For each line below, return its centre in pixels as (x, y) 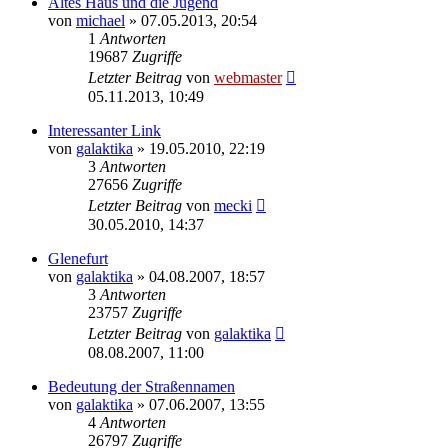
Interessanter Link (104, 130)
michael (100, 20)
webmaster (248, 77)
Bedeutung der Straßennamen (141, 386)
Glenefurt (78, 258)
